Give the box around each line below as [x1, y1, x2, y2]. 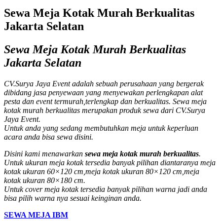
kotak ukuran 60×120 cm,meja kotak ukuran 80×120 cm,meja [4, 167, 199, 176]
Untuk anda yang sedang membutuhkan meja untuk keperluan [4, 123, 198, 132]
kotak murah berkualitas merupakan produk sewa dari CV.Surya [4, 106, 205, 114]
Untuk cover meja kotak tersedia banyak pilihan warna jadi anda [4, 184, 207, 193]
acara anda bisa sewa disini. [4, 132, 93, 141]
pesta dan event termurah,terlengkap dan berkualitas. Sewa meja [4, 97, 207, 106]
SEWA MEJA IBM [4, 210, 68, 219]
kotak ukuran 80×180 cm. [4, 176, 85, 184]
